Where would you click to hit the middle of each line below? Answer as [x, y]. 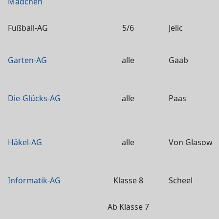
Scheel [181, 180]
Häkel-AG [25, 142]
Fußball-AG [28, 28]
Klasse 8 [128, 180]
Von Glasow [191, 142]
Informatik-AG [34, 180]
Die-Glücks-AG [34, 98]
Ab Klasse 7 [128, 207]
